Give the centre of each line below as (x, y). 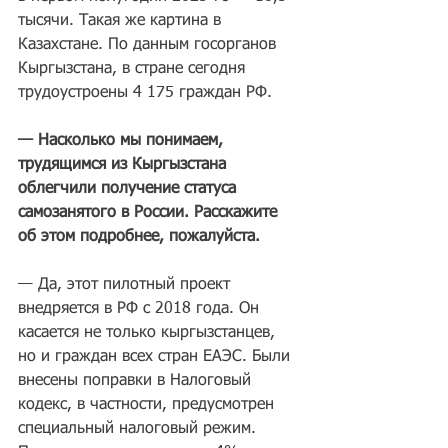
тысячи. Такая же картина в (122, 21)
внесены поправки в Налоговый (137, 381)
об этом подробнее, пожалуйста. (139, 237)
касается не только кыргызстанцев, (149, 333)
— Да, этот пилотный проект (126, 285)
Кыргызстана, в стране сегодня (134, 69)
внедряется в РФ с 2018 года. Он (141, 309)
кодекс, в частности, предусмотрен (148, 405)
